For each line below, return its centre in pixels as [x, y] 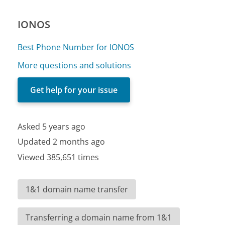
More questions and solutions [75, 65]
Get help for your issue [74, 90]
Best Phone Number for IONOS [76, 47]
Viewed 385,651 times [59, 157]
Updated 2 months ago [62, 142]
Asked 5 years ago [52, 126]
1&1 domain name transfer [77, 189]
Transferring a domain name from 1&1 [99, 217]
